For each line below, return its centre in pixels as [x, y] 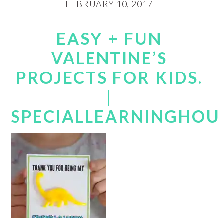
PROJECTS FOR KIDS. [109, 77]
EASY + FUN [109, 38]
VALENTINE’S [109, 58]
